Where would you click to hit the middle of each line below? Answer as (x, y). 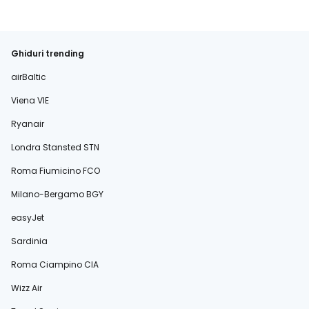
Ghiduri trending (48, 53)
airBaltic (29, 77)
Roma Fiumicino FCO (56, 171)
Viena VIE (30, 100)
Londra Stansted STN (55, 147)
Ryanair (28, 124)
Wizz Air (27, 288)
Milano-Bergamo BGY (57, 194)
